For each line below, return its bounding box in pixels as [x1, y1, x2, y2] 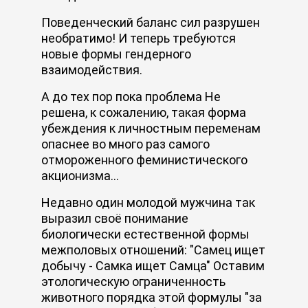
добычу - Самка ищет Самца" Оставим [41, 258, 265, 273]
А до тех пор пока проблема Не [41, 89, 221, 104]
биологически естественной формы [41, 226, 250, 241]
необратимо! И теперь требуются [41, 30, 236, 45]
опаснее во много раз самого [41, 136, 210, 151]
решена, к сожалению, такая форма [41, 104, 246, 120]
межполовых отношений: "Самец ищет [41, 242, 265, 257]
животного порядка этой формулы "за [41, 289, 262, 305]
